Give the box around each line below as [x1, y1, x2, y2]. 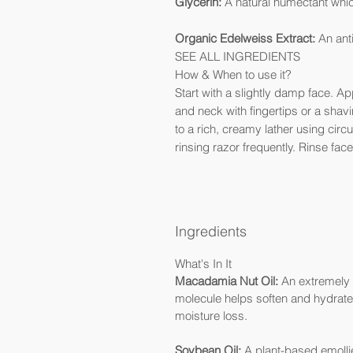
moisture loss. [175, 308, 247, 323]
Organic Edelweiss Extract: [175, 31, 315, 46]
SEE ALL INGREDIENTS [175, 49, 300, 64]
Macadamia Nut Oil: [175, 273, 278, 288]
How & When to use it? [175, 67, 292, 82]
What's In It [175, 256, 232, 271]
